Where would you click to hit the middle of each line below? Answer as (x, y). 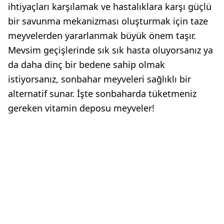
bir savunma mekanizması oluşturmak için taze (108, 21)
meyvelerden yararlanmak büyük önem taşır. (102, 35)
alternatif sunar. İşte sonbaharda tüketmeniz (102, 93)
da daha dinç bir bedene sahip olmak (86, 64)
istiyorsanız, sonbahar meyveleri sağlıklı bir (99, 79)
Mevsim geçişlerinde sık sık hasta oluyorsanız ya (110, 50)
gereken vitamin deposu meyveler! (81, 108)
